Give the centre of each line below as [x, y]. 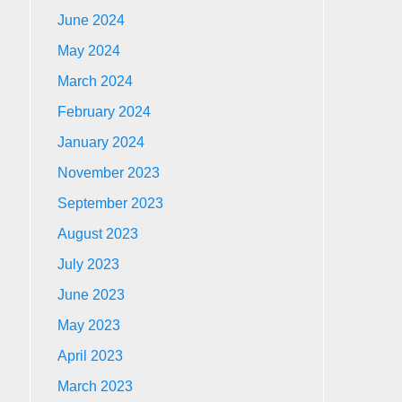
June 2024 [92, 20]
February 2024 [105, 112]
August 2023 [98, 234]
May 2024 [89, 51]
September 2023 [111, 203]
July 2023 [89, 264]
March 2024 [96, 81]
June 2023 [92, 295]
